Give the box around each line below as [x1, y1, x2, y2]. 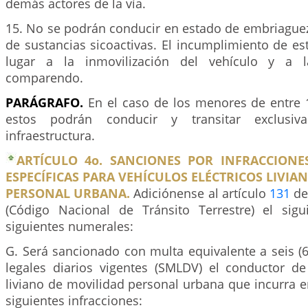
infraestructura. [5, 127, 95, 144]
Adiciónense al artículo [130, 185, 269, 201]
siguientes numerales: [5, 218, 133, 234]
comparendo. [5, 69, 83, 86]
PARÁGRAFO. [5, 94, 83, 111]
